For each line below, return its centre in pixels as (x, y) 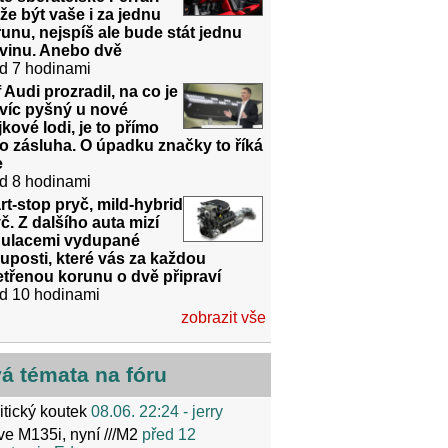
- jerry (201, 411)
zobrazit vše (223, 317)
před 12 (169, 434)
